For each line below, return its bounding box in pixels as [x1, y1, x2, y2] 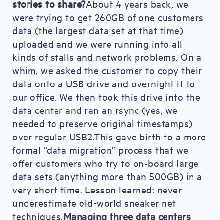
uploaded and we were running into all [12, 37, 183, 50]
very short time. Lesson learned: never [12, 183, 182, 195]
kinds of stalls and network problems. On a [12, 51, 201, 63]
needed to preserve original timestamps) [12, 117, 192, 129]
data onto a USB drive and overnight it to [12, 77, 195, 89]
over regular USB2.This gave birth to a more [12, 130, 206, 142]
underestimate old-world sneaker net [12, 196, 176, 209]
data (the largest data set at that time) [12, 24, 183, 36]
